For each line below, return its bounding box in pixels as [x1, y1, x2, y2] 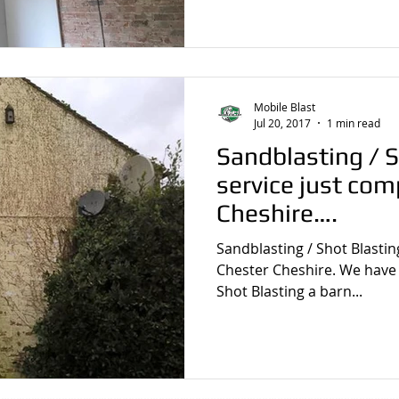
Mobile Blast [254, 100, 315, 114]
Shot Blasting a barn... [216, 281, 362, 301]
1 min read [327, 115, 380, 130]
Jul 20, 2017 [254, 115, 311, 130]
